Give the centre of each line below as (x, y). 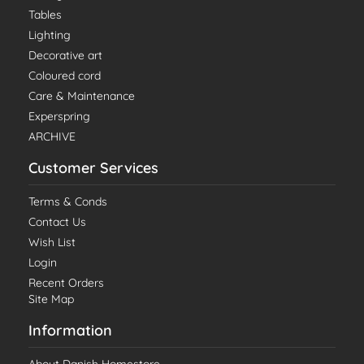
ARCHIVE (52, 137)
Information (70, 331)
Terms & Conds (68, 202)
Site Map (51, 299)
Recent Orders (66, 283)
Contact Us (57, 222)
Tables (45, 15)
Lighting (50, 35)
